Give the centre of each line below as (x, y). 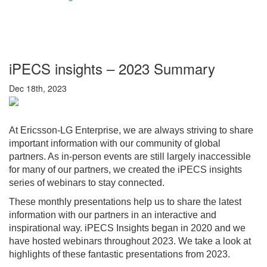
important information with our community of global (115, 143)
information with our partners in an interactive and (113, 215)
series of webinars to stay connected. (87, 182)
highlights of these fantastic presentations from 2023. (119, 254)
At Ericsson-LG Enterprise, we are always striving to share (131, 130)
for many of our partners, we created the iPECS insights (125, 169)
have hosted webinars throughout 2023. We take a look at (130, 241)
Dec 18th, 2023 (38, 88)
